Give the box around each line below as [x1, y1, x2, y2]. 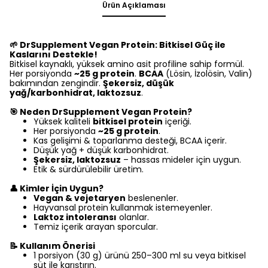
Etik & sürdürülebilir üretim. [33, 163, 144, 175]
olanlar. [117, 211, 149, 223]
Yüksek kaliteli [33, 115, 93, 127]
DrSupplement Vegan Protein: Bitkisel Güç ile [18, 39, 226, 51]
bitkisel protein [93, 115, 163, 127]
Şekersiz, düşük [103, 77, 174, 89]
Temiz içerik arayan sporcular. [33, 221, 158, 233]
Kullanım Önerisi [18, 240, 95, 252]
